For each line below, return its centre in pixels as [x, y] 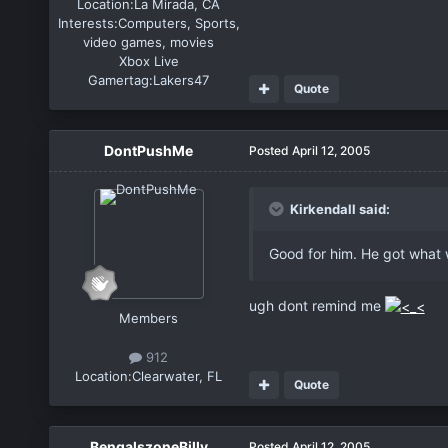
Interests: [87, 23]
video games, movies [149, 42]
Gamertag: [121, 80]
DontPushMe [149, 151]
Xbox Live [148, 61]
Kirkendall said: [338, 209]
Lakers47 [181, 80]
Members [149, 318]
